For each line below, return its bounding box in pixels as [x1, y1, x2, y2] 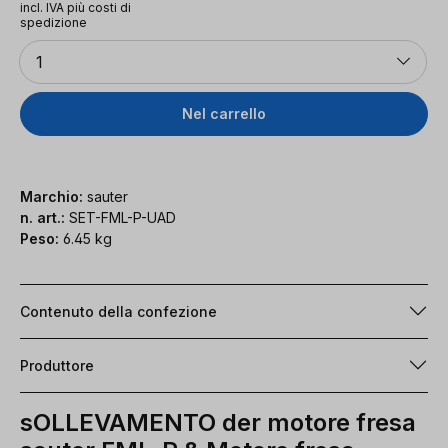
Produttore [20, 356, 94, 374]
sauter [83, 187, 128, 205]
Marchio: [20, 187, 83, 205]
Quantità [19, 38, 68, 54]
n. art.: [20, 208, 69, 226]
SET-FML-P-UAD [69, 208, 176, 226]
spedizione [20, 14, 87, 30]
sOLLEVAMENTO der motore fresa [20, 407, 416, 437]
